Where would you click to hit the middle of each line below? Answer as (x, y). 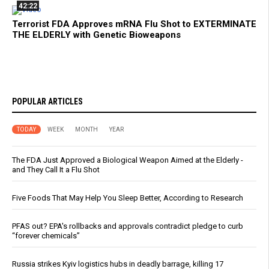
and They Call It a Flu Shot (56, 169)
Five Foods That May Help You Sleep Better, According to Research (128, 198)
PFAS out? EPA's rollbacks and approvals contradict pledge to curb (128, 226)
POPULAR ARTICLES (47, 101)
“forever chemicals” (46, 235)
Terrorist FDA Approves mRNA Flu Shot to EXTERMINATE (134, 24)
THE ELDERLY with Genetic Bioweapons (96, 35)
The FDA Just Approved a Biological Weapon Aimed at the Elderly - (128, 160)
